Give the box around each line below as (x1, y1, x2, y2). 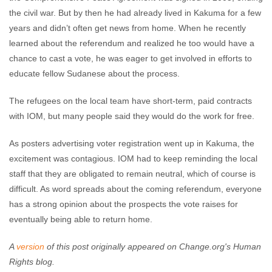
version (16, 242, 44, 251)
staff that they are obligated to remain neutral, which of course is (9, 169, 256, 178)
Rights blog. (9, 257, 55, 267)
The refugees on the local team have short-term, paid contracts (9, 96, 252, 106)
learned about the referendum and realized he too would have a (9, 38, 254, 48)
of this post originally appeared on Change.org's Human (44, 242, 261, 251)
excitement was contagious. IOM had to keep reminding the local (9, 154, 257, 163)
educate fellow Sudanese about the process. (9, 69, 180, 78)
